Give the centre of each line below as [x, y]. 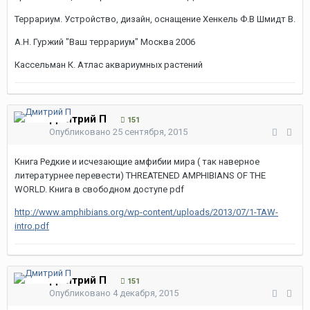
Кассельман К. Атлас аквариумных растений [109, 65]
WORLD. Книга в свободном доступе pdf [99, 189]
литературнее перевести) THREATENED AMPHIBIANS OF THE [140, 175]
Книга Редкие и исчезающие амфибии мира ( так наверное [137, 162]
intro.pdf [32, 226]
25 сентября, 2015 [150, 132]
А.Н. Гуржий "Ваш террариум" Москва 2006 [105, 42]
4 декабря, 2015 [146, 293]
